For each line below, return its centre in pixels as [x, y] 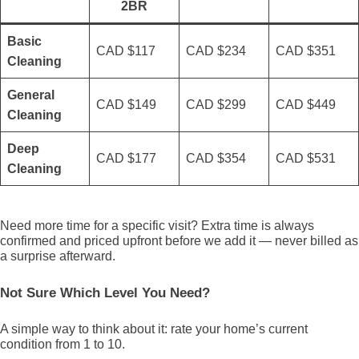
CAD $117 [126, 51]
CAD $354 [216, 158]
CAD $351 [306, 51]
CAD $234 [216, 51]
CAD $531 [306, 158]
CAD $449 [306, 105]
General [31, 95]
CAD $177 [126, 158]
